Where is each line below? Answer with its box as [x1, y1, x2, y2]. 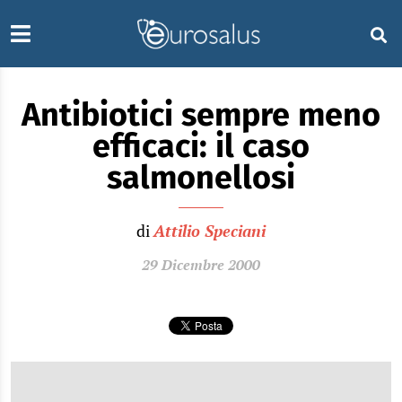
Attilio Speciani [153, 220, 266, 241]
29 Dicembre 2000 [142, 255, 260, 275]
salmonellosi [107, 158, 295, 197]
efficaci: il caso [92, 127, 310, 166]
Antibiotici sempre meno [22, 95, 380, 135]
